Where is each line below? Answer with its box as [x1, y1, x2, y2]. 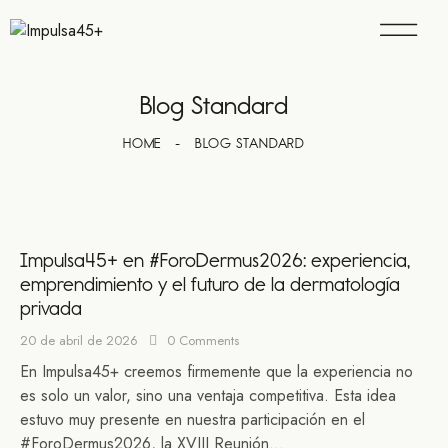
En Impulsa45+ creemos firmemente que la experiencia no [20, 359, 413, 383]
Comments [178, 331, 239, 350]
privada [20, 295, 82, 320]
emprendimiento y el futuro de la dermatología [20, 271, 400, 296]
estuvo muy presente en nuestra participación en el [20, 407, 365, 431]
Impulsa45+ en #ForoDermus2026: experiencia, [20, 247, 410, 272]
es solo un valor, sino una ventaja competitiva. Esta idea [20, 383, 396, 407]
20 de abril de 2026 [20, 331, 138, 350]
